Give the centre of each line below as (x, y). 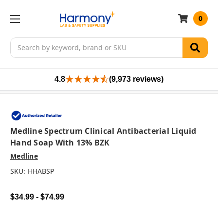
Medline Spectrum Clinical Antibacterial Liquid (103, 131)
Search (21, 42)
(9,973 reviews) (136, 79)
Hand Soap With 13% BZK (60, 143)
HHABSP (41, 171)
